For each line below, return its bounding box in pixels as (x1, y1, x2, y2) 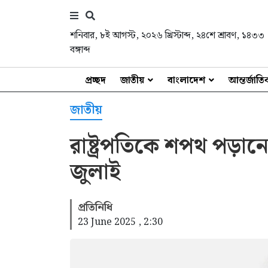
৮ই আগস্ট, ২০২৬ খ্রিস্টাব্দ (100, 28, 191, 43)
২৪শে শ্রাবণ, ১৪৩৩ (196, 28, 264, 43)
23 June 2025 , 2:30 (78, 215, 163, 230)
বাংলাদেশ (167, 73, 205, 88)
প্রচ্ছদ (85, 73, 106, 88)
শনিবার (70, 28, 95, 43)
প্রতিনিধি (78, 199, 112, 216)
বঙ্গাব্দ (70, 42, 90, 57)
